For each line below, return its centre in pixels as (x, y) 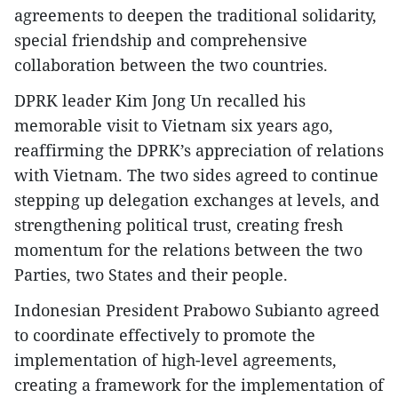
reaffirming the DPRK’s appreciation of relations (199, 151)
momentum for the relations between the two (188, 250)
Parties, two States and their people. (151, 275)
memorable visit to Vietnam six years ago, (174, 126)
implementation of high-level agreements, (175, 360)
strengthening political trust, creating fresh (179, 225)
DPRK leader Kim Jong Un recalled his (160, 101)
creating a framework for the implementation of (199, 385)
